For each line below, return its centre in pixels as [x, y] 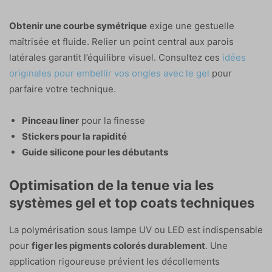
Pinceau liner [50, 120]
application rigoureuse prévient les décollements [114, 261]
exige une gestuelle [191, 25]
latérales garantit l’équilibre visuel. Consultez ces [116, 57]
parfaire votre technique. [63, 89]
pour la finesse [112, 120]
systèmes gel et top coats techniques [132, 202]
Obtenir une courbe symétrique [78, 25]
